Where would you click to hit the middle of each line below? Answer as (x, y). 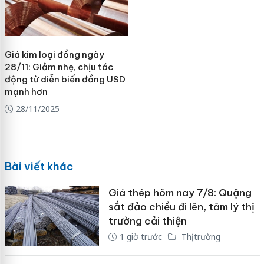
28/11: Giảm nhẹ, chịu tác (59, 67)
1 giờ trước (141, 237)
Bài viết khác (39, 167)
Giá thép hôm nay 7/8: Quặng (180, 193)
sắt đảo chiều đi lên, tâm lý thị (181, 207)
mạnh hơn (26, 91)
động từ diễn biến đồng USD (65, 79)
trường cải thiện (147, 221)
